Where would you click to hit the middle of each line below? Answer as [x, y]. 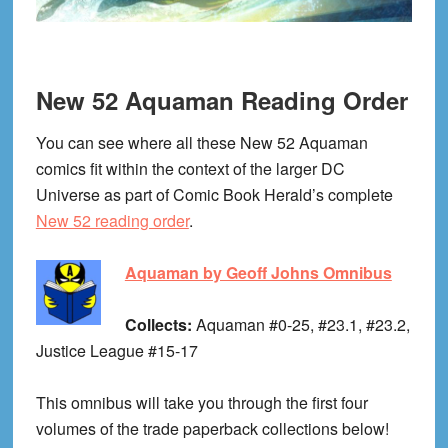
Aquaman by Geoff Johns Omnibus [258, 273]
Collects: [160, 325]
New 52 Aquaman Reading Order [221, 100]
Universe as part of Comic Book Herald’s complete [214, 195]
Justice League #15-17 [116, 351]
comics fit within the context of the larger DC [190, 169]
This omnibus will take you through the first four [201, 403]
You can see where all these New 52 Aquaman [201, 143]
